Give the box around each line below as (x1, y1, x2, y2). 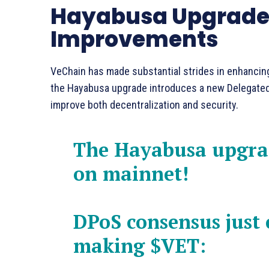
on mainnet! (73, 160, 189, 186)
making (73, 232, 150, 258)
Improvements (50, 23, 218, 55)
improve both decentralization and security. (50, 98, 241, 111)
